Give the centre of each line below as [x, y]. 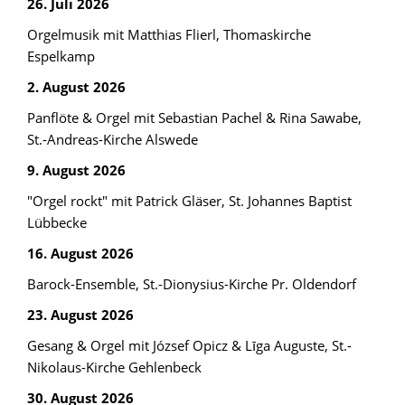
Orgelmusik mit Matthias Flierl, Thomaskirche [169, 34]
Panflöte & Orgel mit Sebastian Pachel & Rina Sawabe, [194, 117]
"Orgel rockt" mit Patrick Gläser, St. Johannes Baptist [189, 200]
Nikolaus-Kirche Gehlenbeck [114, 367]
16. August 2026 [80, 253]
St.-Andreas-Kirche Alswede [113, 139]
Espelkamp [61, 56]
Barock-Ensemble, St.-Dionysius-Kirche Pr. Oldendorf [192, 283]
